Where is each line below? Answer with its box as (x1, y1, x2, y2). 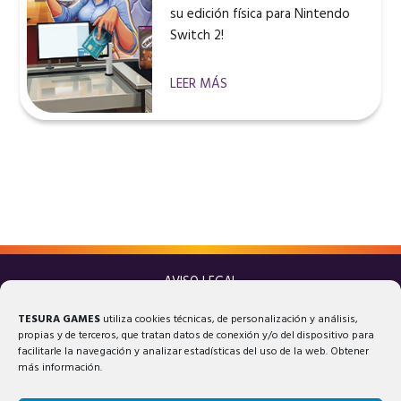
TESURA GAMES (18, 311, 103, 328)
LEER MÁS (170, 73, 228, 96)
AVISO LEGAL (163, 272, 238, 294)
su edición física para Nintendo (170, 4, 351, 26)
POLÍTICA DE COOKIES (139, 313, 262, 335)
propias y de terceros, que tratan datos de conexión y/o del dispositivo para (18, 327, 374, 345)
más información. (18, 359, 102, 377)
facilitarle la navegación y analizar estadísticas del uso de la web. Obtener (18, 343, 369, 361)
